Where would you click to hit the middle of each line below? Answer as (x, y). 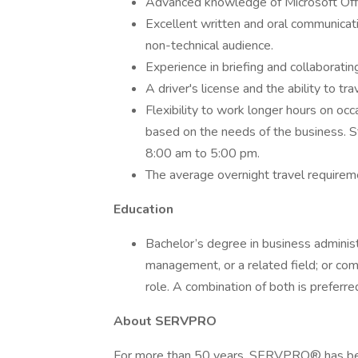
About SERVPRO (165, 321)
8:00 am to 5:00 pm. (203, 153)
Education (143, 209)
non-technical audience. (209, 46)
